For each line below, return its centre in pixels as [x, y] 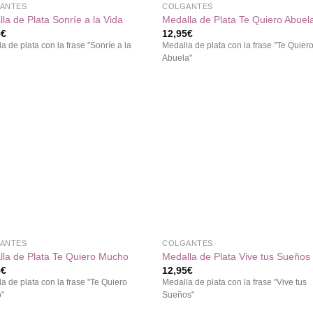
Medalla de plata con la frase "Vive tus [235, 283]
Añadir [124, 132]
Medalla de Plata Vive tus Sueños [236, 256]
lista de [124, 151]
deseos [124, 161]
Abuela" [177, 58]
